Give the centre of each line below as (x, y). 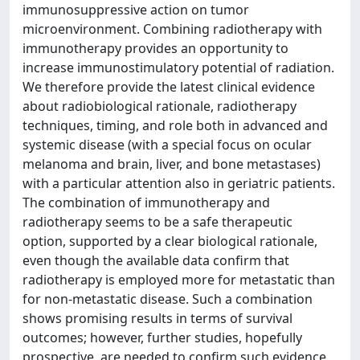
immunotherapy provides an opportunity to (155, 48)
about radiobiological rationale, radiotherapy (160, 106)
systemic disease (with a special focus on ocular (167, 145)
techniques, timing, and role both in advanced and (175, 125)
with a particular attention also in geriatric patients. (179, 183)
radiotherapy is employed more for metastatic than (179, 280)
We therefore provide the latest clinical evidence (169, 87)
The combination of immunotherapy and (146, 202)
